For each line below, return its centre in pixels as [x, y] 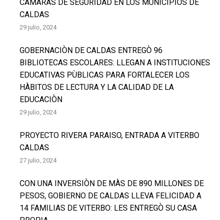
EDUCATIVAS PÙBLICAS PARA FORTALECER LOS [105, 75]
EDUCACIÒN [41, 99]
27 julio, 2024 [38, 160]
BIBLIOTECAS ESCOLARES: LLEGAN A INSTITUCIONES [115, 63]
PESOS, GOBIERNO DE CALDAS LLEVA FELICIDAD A [110, 196]
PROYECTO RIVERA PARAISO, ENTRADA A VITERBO [110, 135]
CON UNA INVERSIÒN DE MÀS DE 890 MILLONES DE [112, 183]
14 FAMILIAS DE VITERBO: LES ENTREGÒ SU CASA [108, 208]
